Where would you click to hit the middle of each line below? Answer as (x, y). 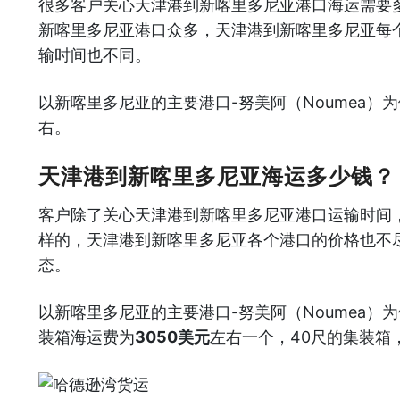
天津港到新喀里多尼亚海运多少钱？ (217, 176)
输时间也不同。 (94, 55)
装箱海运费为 (86, 337)
